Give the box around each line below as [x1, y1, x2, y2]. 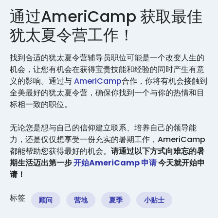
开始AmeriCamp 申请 [73, 157, 157, 168]
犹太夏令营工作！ [10, 23, 134, 46]
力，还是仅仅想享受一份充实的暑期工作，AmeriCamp [10, 133, 205, 145]
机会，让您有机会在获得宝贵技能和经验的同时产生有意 [10, 63, 204, 75]
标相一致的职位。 [10, 98, 74, 110]
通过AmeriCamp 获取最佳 [10, 5, 202, 27]
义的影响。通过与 [10, 75, 74, 87]
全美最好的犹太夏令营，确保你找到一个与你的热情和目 [10, 87, 204, 98]
